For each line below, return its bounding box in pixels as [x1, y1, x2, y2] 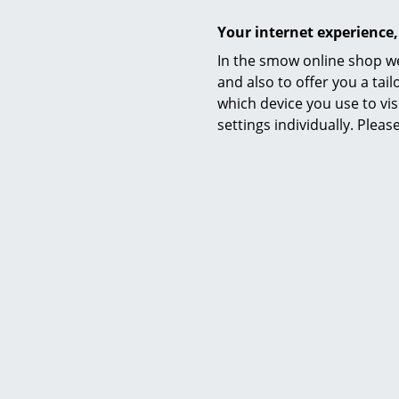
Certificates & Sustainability [189, 268, 387, 289]
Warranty [189, 325, 256, 346]
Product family [189, 361, 294, 381]
